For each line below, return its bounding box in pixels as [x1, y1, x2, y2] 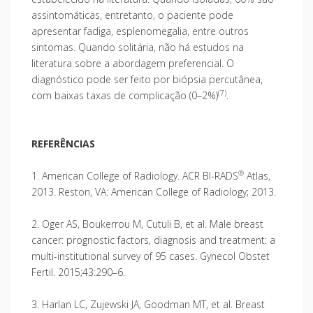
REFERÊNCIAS [31, 136, 95, 150]
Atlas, [244, 168, 270, 182]
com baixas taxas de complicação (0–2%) [31, 88, 218, 102]
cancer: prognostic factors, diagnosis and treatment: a [31, 233, 275, 247]
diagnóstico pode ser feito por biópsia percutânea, [31, 72, 263, 86]
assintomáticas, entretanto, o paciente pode [31, 8, 233, 22]
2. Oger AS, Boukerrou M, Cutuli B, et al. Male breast [31, 217, 263, 231]
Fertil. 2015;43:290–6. [31, 265, 125, 279]
